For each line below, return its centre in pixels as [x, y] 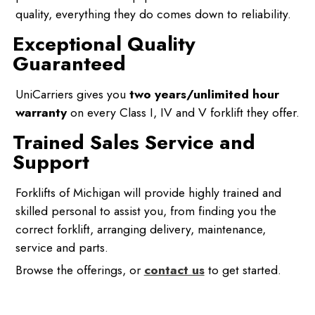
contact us [174, 270]
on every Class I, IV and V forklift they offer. [183, 113]
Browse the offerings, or [79, 270]
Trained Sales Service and [134, 143]
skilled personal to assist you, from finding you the [146, 211]
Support [51, 162]
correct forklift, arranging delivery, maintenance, [140, 230]
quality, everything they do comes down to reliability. [153, 14]
